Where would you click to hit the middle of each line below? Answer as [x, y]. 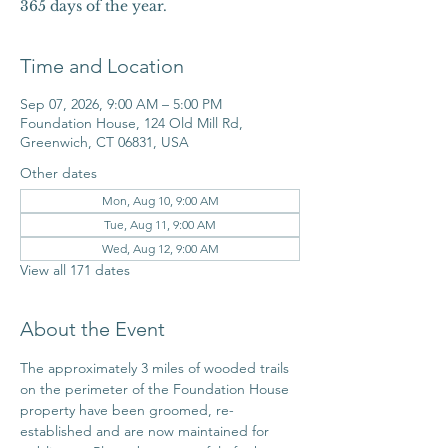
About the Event [92, 329]
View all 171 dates [75, 270]
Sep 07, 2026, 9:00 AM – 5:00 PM [121, 104]
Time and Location [102, 66]
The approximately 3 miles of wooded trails [156, 368]
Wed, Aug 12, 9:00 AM [160, 248]
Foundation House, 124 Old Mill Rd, [131, 123]
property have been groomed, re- [127, 410]
